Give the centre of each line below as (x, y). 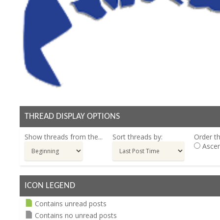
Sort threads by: (137, 137)
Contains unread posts (71, 204)
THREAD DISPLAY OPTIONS (72, 117)
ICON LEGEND (50, 186)
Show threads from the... (64, 137)
